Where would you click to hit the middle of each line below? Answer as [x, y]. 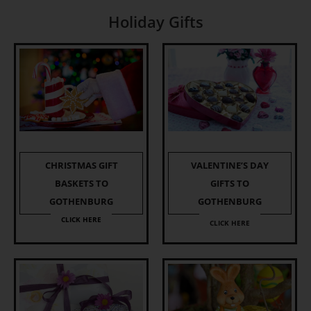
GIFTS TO [230, 183]
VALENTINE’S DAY [230, 165]
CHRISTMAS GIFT [81, 165]
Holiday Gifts [155, 21]
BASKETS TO [81, 183]
